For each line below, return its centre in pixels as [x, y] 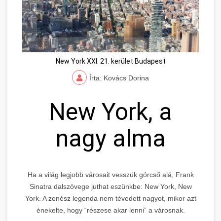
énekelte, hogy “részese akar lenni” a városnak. [110, 210]
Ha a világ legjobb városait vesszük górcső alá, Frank [110, 174]
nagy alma [110, 138]
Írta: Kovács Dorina [119, 78]
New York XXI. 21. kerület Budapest [110, 61]
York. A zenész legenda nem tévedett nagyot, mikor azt [110, 198]
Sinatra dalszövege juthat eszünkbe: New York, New [110, 186]
